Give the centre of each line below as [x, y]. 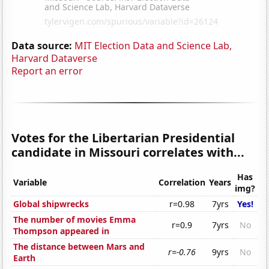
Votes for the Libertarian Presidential [123, 138]
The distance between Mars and [79, 247]
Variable [30, 183]
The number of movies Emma [75, 220]
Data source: [42, 45]
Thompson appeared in [62, 231]
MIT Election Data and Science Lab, [153, 45]
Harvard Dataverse [55, 58]
